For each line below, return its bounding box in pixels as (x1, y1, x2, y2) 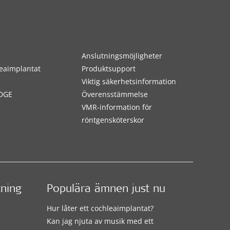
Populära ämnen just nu (46, 184, 165, 196)
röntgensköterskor (81, 114, 144, 125)
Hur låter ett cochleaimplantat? (46, 203, 154, 214)
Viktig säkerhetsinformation (81, 76, 176, 86)
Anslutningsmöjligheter (81, 50, 162, 61)
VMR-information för (81, 102, 152, 112)
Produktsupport (81, 63, 136, 73)
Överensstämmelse (81, 89, 148, 99)
